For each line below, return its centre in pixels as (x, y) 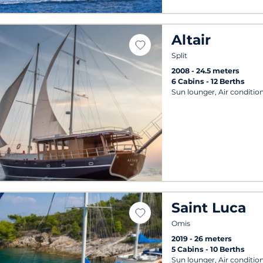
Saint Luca (209, 207)
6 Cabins (189, 81)
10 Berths (228, 249)
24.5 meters (218, 70)
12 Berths (228, 81)
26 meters (213, 238)
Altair (191, 39)
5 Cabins (189, 249)
